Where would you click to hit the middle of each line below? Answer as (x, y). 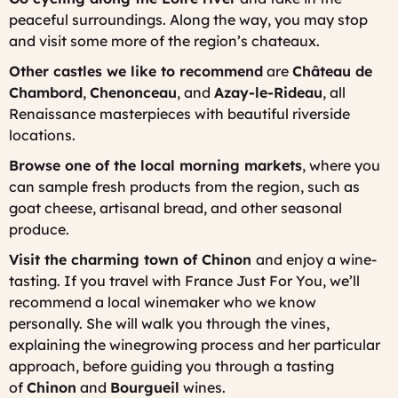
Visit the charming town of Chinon (132, 259)
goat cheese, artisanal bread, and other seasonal (175, 207)
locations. (42, 135)
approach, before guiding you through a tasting (171, 366)
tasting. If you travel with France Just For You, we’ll (184, 280)
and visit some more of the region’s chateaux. (164, 40)
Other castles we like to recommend (136, 71)
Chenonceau (133, 92)
